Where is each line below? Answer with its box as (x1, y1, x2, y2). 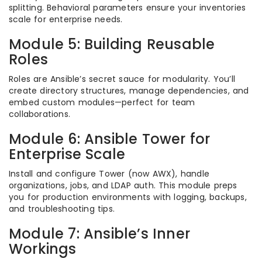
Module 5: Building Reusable (9, 35, 215, 54)
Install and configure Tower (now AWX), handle (9, 168, 210, 180)
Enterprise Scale (9, 144, 126, 164)
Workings (9, 239, 77, 258)
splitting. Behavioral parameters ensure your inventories (9, 2, 246, 13)
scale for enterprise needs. (9, 13, 123, 25)
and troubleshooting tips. (9, 203, 115, 215)
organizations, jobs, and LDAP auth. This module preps (9, 180, 237, 191)
